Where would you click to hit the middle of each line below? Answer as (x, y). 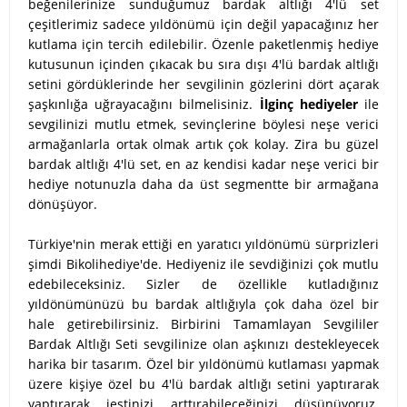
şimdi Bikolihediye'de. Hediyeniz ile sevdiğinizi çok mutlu (203, 264)
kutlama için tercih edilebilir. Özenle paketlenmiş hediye (203, 44)
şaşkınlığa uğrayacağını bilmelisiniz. (144, 104)
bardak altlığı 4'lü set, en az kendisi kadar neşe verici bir (203, 164)
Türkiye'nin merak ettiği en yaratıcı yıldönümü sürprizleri (203, 244)
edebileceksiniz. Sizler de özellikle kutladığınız (203, 284)
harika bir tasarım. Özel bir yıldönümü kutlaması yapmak (203, 364)
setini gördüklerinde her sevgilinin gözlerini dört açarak (203, 84)
